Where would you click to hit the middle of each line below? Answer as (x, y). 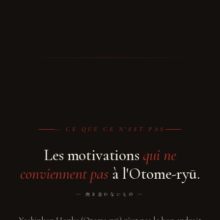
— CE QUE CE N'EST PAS (110, 129)
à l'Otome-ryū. (154, 174)
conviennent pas (64, 174)
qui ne (159, 155)
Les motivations (93, 155)
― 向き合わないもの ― (110, 194)
